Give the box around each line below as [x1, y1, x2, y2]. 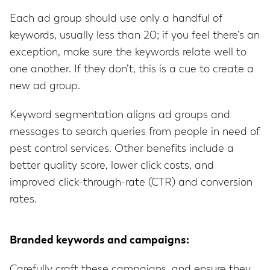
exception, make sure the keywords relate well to [10, 47, 246, 58]
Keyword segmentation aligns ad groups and [10, 110, 230, 121]
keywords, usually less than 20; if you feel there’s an [10, 30, 260, 42]
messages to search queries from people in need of [10, 127, 260, 138]
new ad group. [10, 81, 80, 92]
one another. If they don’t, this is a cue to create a [10, 64, 254, 75]
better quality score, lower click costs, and [10, 160, 214, 172]
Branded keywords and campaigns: [10, 235, 189, 246]
